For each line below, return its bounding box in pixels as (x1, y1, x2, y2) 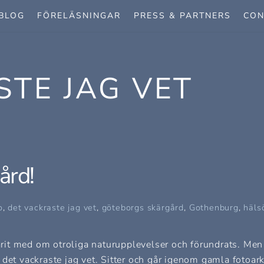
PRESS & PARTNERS (133, 9, 231, 21)
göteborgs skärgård (101, 201, 184, 213)
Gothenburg (189, 201, 239, 213)
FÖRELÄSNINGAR (37, 9, 121, 21)
